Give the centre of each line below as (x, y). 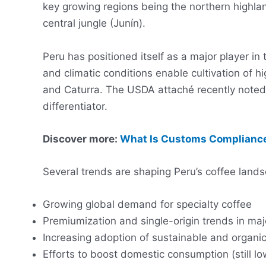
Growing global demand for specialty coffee (147, 205)
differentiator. (75, 106)
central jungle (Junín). (94, 23)
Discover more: (81, 139)
